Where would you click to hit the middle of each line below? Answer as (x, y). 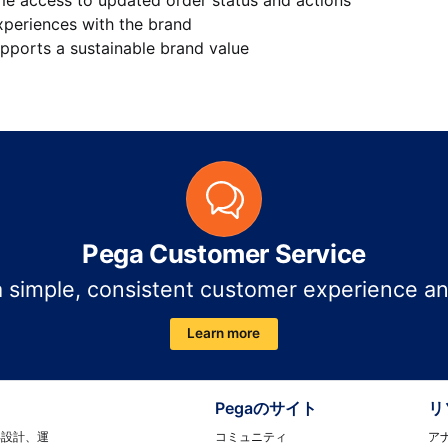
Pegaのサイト (266, 408)
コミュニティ (251, 436)
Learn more (224, 333)
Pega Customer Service (224, 254)
